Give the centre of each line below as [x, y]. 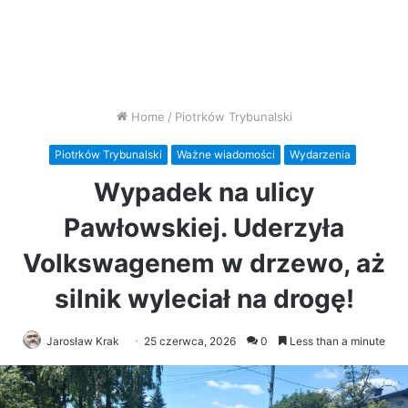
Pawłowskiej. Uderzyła [204, 227]
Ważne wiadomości [225, 154]
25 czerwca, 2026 [190, 341]
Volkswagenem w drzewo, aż [204, 263]
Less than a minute [336, 341]
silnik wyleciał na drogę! [204, 298]
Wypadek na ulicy [204, 192]
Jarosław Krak [83, 341]
